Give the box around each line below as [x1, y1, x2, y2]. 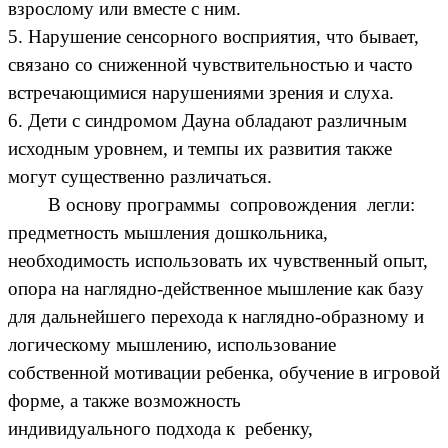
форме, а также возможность [8, 389, 241, 411]
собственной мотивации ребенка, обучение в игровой [8, 361, 440, 383]
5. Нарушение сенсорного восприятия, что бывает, [8, 25, 419, 47]
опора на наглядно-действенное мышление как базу [8, 277, 424, 299]
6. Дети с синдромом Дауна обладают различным [8, 109, 407, 131]
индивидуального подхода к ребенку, [8, 417, 313, 439]
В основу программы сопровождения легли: [8, 193, 415, 215]
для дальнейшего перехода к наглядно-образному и [8, 305, 424, 327]
